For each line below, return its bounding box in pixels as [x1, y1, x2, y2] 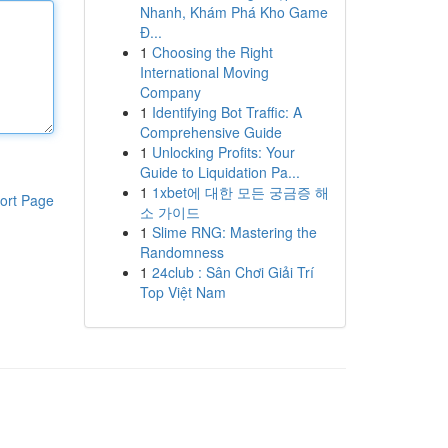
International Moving [139, 62, 269, 82]
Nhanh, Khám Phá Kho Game [139, 2, 328, 22]
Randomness [139, 242, 224, 262]
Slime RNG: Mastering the [151, 222, 317, 242]
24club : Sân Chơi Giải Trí [151, 262, 314, 282]
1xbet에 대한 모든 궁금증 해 [151, 182, 329, 202]
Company [139, 82, 201, 102]
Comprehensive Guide [139, 122, 282, 142]
